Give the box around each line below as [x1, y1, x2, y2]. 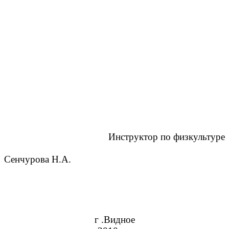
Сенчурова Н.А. [4, 154, 71, 165]
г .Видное [94, 214, 135, 225]
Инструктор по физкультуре [108, 131, 225, 143]
